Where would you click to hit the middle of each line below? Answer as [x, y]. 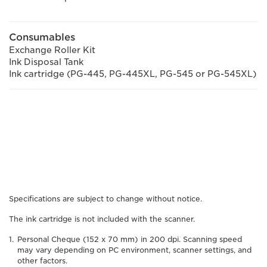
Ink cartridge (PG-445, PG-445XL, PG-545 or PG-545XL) [133, 74]
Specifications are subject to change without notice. [105, 198]
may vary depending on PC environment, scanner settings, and [134, 250]
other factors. [42, 260]
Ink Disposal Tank [46, 62]
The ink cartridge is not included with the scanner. [102, 219]
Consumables [42, 37]
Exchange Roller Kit [52, 50]
